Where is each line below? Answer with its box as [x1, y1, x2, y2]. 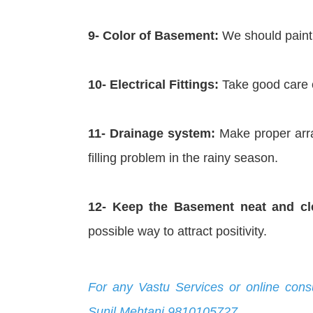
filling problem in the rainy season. [88, 150, 278, 165]
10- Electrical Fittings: [88, 77, 219, 92]
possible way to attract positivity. [88, 224, 267, 238]
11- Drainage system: [88, 126, 215, 140]
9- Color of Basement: [88, 28, 219, 43]
